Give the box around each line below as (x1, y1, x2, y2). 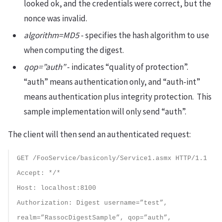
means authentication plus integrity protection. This (24, 91, 212, 102)
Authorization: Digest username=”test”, (17, 199, 167, 207)
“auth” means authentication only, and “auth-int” (24, 76, 200, 87)
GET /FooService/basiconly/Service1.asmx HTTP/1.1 (17, 155, 207, 162)
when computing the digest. (24, 45, 124, 55)
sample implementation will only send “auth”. (24, 106, 186, 117)
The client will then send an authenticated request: (8, 129, 191, 140)
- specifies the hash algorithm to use (79, 30, 209, 41)
